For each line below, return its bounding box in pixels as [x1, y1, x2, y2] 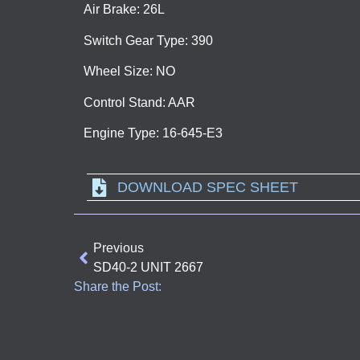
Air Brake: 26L [84, 2, 165, 17]
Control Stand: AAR [84, 95, 195, 109]
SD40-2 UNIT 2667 [93, 260, 203, 275]
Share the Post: [74, 280, 162, 294]
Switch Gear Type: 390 [84, 33, 213, 47]
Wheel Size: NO [84, 64, 175, 79]
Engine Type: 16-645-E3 [84, 125, 223, 140]
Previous [93, 241, 144, 256]
